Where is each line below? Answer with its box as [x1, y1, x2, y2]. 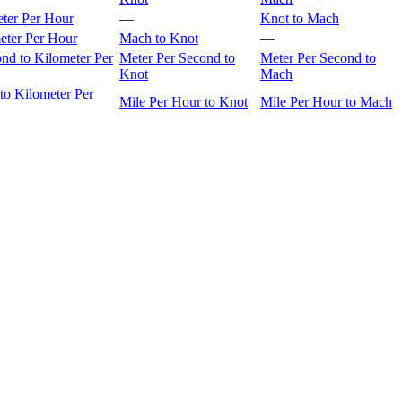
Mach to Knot [119, 31, 198, 47]
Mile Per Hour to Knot [119, 94, 248, 110]
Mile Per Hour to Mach [260, 94, 392, 110]
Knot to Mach [260, 11, 339, 27]
